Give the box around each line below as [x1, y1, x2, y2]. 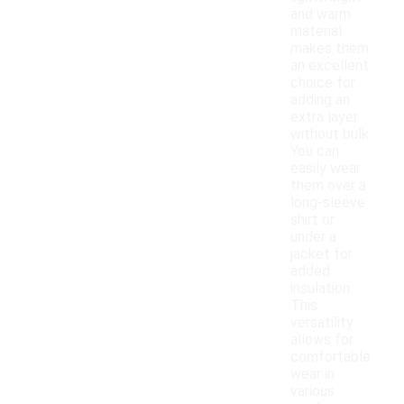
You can [290, 142, 339, 161]
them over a [290, 177, 366, 195]
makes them [290, 40, 369, 58]
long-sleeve [290, 194, 365, 212]
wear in [290, 365, 335, 383]
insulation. [290, 280, 353, 298]
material [290, 23, 342, 41]
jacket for [290, 245, 353, 263]
